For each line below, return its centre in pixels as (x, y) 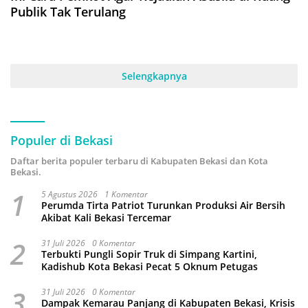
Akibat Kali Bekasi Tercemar (106, 218)
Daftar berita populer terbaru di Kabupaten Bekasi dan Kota (139, 161)
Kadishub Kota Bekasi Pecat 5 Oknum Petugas (150, 267)
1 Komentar (126, 195)
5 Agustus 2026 (69, 195)
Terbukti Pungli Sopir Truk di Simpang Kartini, (149, 254)
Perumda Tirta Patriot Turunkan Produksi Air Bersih (163, 206)
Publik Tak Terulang (68, 12)
